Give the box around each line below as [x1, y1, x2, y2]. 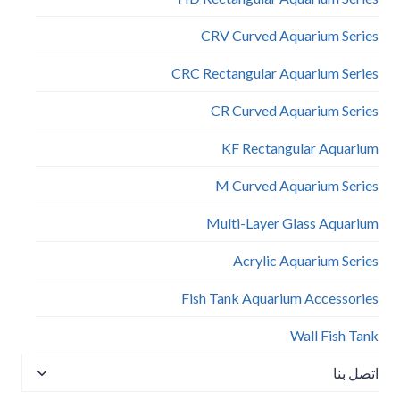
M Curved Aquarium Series [215, 177, 379, 194]
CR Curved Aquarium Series [211, 102, 379, 119]
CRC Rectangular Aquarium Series [171, 64, 379, 81]
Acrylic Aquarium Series [233, 252, 379, 269]
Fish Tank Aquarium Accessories [181, 289, 379, 306]
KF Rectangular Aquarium [221, 139, 379, 156]
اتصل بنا [333, 364, 379, 381]
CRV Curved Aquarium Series [201, 27, 379, 44]
